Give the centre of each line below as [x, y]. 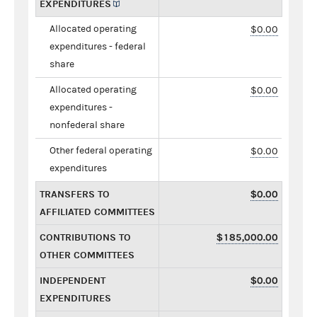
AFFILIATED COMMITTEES [97, 212]
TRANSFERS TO [75, 194]
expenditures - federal [98, 46]
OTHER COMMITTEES [87, 255]
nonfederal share [87, 125]
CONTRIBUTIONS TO [85, 237]
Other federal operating [101, 150]
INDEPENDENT [73, 280]
